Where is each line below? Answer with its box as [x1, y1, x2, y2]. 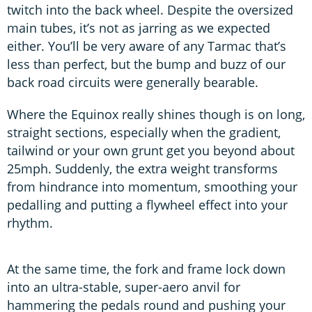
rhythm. [7, 214, 53, 231]
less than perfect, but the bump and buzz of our [7, 55, 286, 72]
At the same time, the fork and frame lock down [7, 260, 286, 277]
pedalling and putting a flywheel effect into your [7, 196, 288, 213]
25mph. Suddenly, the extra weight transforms [7, 159, 278, 177]
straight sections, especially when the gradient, [7, 123, 281, 141]
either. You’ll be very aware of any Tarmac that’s [7, 37, 286, 54]
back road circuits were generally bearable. [7, 73, 258, 91]
